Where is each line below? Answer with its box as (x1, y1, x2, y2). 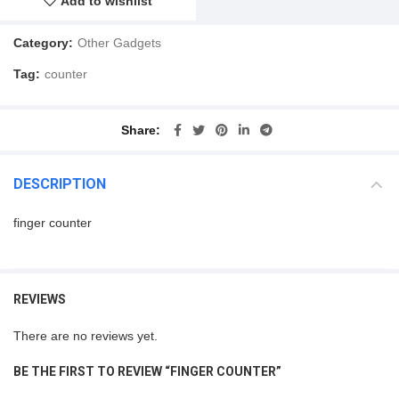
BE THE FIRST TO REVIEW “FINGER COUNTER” (13, 364, 281, 379)
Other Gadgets (77, 36, 161, 50)
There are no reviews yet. (13, 329, 158, 343)
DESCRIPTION (13, 175, 106, 192)
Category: (13, 36, 77, 50)
